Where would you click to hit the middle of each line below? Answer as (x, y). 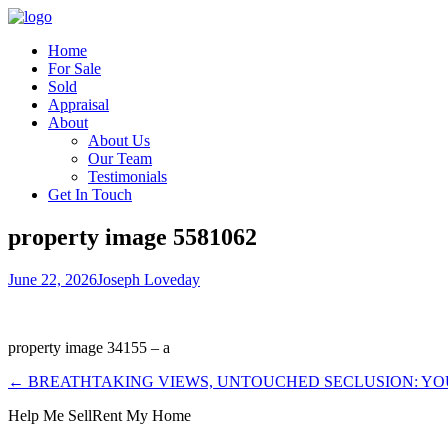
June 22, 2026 (52, 279)
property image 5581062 (132, 236)
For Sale (74, 68)
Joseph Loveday (148, 279)
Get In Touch (90, 194)
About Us (119, 140)
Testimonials (127, 176)
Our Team (120, 158)
